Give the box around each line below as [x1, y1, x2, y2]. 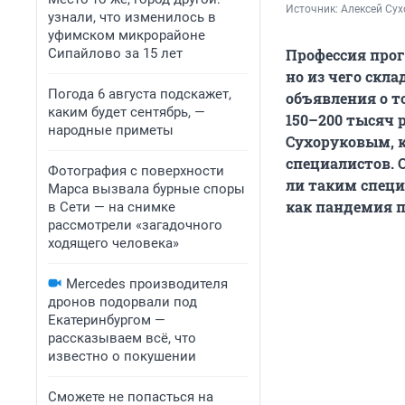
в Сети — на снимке [48, 199, 175, 215]
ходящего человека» [48, 235, 179, 251]
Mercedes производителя [66, 276, 228, 292]
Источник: [286, 3, 341, 16]
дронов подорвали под [48, 294, 197, 310]
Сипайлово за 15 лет [48, 45, 183, 61]
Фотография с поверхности [48, 163, 224, 179]
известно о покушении [48, 348, 196, 364]
